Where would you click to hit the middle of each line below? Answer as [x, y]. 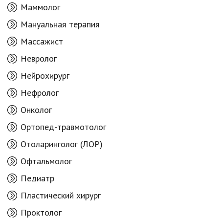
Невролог [39, 58]
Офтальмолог [46, 161]
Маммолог [40, 7]
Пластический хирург [61, 195]
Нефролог [40, 92]
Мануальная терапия [60, 24]
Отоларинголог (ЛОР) [62, 144]
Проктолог [41, 212]
